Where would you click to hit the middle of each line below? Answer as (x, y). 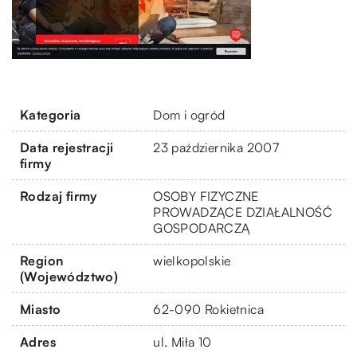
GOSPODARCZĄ (202, 228)
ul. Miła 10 (182, 341)
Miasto (41, 309)
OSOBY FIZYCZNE (206, 196)
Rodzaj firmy (59, 196)
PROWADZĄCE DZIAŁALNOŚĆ (243, 212)
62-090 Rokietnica (208, 309)
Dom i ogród (189, 114)
